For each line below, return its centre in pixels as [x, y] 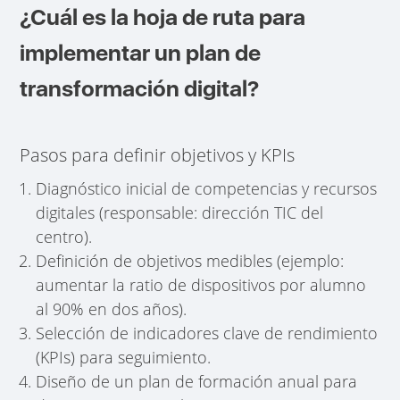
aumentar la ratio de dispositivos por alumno [201, 284]
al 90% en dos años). [112, 308]
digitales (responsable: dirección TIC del [180, 212]
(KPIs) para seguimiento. [124, 357]
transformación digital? [140, 88]
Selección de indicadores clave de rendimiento [207, 333]
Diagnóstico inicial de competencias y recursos [207, 188]
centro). [64, 236]
